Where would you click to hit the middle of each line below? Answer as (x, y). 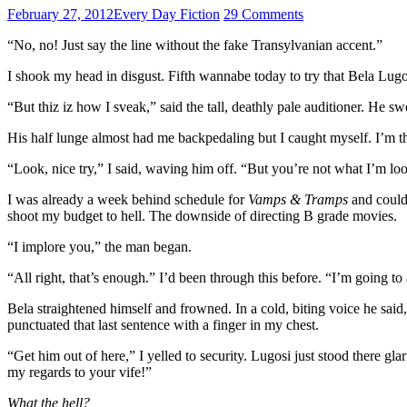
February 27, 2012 (60, 14)
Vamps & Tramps (298, 199)
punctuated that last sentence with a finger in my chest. (163, 324)
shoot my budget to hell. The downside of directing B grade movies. (202, 215)
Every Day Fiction (167, 14)
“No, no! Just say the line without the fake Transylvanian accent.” (195, 45)
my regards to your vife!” (79, 372)
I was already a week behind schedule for (128, 199)
